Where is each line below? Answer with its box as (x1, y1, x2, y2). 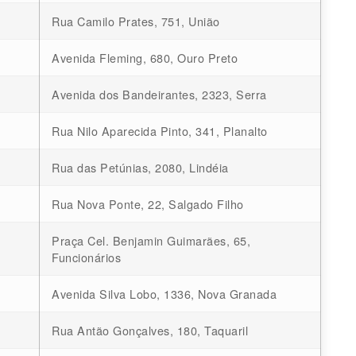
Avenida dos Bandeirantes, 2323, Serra (52, 86, 267, 103)
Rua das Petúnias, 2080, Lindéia (52, 159, 229, 176)
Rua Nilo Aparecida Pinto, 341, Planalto (52, 122, 268, 140)
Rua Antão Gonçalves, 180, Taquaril (52, 322, 248, 339)
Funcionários (52, 249, 121, 266)
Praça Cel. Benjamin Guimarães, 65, (52, 232, 250, 250)
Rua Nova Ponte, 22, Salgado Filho (52, 195, 244, 213)
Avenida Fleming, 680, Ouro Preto (52, 49, 238, 67)
